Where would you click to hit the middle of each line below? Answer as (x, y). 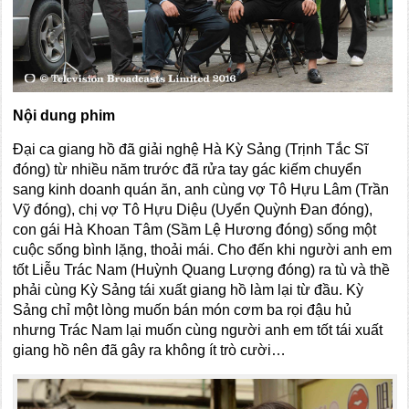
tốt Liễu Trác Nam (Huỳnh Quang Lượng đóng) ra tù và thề (202, 270)
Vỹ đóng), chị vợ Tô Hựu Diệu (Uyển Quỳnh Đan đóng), (193, 210)
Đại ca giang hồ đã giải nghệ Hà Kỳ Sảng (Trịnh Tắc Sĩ (191, 150)
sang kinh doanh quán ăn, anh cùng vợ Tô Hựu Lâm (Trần (201, 190)
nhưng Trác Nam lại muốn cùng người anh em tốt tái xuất (198, 330)
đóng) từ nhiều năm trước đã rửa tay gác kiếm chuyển (188, 170)
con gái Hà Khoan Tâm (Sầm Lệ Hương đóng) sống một (195, 230)
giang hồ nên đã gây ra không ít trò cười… (150, 351)
